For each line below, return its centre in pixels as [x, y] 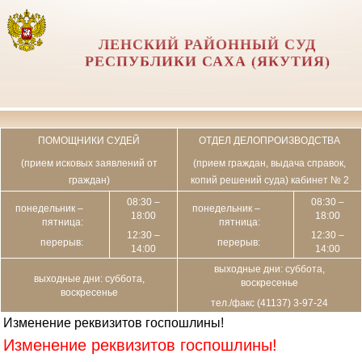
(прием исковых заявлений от [89, 163]
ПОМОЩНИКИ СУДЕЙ [89, 140]
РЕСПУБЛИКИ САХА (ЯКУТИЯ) [207, 61]
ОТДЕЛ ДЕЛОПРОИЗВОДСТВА [269, 140]
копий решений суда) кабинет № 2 [269, 180]
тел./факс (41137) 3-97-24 [269, 303]
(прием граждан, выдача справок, [269, 163]
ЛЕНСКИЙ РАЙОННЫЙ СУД [208, 44]
